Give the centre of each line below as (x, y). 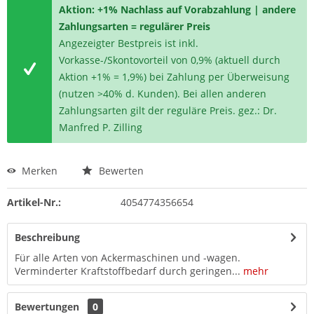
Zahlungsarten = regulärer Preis (135, 26)
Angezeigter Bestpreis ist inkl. (129, 43)
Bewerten (120, 171)
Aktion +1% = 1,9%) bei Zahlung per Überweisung (175, 77)
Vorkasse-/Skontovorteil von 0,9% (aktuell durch (170, 60)
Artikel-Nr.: (34, 202)
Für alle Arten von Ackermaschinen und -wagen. (128, 258)
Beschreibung (47, 237)
